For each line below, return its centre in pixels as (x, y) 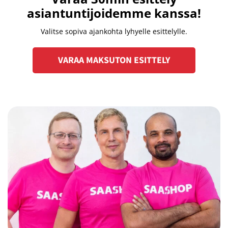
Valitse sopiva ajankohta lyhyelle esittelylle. (114, 31)
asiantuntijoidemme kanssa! (114, 13)
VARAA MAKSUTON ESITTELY (114, 60)
